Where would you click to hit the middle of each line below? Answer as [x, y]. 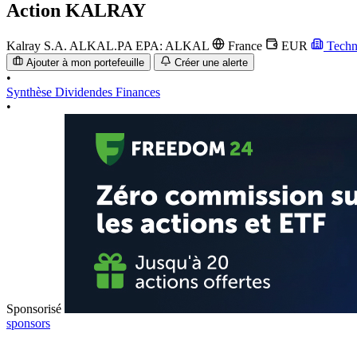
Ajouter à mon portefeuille [86, 63]
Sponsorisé [34, 309]
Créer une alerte [211, 63]
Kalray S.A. [37, 45]
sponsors [28, 324]
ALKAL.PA [102, 45]
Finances [138, 92]
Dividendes [85, 92]
